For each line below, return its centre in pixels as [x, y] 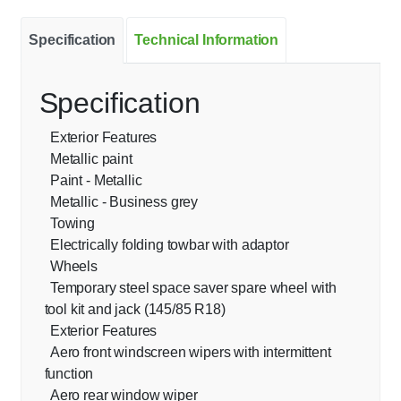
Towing [72, 224]
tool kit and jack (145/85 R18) [135, 310]
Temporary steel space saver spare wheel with [193, 288]
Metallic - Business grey [124, 202]
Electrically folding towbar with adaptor [169, 245]
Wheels [73, 267]
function [69, 374]
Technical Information [207, 39]
